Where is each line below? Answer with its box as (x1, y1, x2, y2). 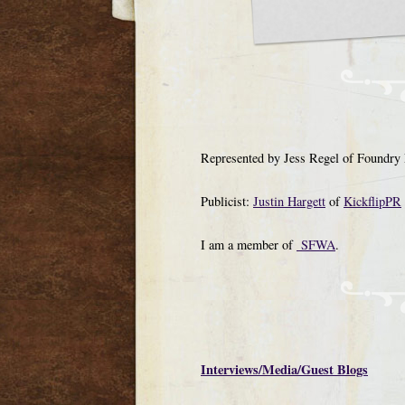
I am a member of (201, 236, 297, 253)
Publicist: (201, 193, 253, 210)
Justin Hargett (253, 193, 325, 210)
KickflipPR (344, 193, 401, 210)
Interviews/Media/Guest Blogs (201, 360, 368, 379)
